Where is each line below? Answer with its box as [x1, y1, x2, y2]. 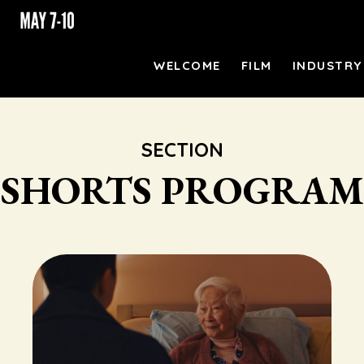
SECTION [141, 137, 223, 162]
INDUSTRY [292, 58, 362, 73]
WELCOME [154, 58, 221, 73]
